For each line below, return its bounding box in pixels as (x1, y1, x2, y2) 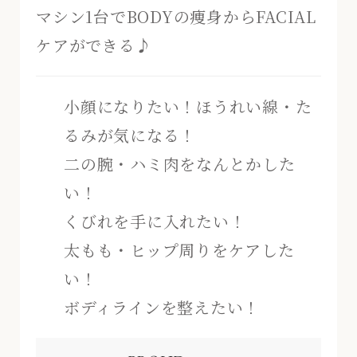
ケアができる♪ (36, 33, 152, 57)
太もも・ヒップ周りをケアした (64, 237, 295, 261)
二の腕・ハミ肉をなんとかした (64, 151, 296, 175)
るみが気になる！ (64, 123, 196, 147)
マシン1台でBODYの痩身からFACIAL (36, 4, 316, 28)
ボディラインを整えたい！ (64, 295, 260, 319)
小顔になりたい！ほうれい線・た (64, 94, 312, 118)
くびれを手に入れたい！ (64, 209, 246, 233)
